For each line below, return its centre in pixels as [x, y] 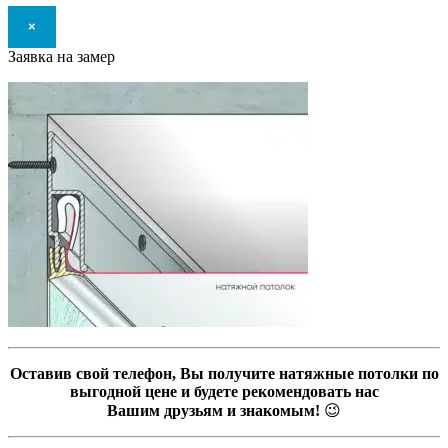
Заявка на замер [61, 56]
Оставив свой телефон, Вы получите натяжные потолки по [224, 373]
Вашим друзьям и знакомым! [213, 410]
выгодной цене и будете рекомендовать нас [224, 391]
